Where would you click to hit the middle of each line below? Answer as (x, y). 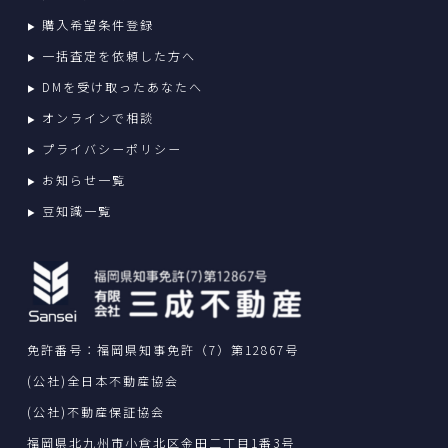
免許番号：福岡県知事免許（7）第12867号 (162, 349)
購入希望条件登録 (97, 25)
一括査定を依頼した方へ (118, 56)
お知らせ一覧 (83, 180)
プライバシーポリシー (111, 149)
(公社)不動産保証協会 (95, 411)
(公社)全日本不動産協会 (102, 380)
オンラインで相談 (97, 118)
